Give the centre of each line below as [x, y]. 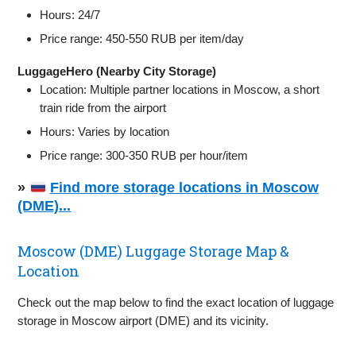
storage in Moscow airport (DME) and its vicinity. [143, 321]
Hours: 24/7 [70, 15]
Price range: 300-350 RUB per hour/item [144, 156]
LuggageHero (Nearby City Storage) [117, 72]
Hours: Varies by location [105, 132]
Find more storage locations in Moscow [184, 188]
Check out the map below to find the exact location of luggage [176, 303]
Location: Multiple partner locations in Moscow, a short [180, 90]
